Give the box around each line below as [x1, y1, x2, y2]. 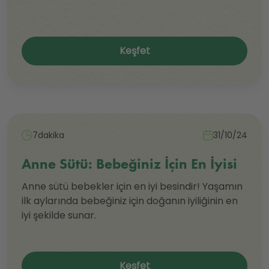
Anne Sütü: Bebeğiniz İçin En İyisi [22, 154, 237, 174]
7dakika [32, 129, 64, 142]
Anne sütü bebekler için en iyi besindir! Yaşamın [22, 180, 243, 194]
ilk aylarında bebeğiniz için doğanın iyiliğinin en [22, 194, 238, 208]
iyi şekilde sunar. [22, 208, 96, 223]
